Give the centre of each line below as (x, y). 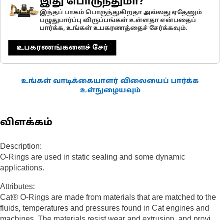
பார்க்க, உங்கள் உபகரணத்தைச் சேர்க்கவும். (113, 28)
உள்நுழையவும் (110, 91)
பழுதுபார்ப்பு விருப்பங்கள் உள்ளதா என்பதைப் (118, 21)
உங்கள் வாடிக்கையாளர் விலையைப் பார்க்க (110, 81)
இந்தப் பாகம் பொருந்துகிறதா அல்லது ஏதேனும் (121, 13)
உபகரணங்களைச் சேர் (62, 48)
